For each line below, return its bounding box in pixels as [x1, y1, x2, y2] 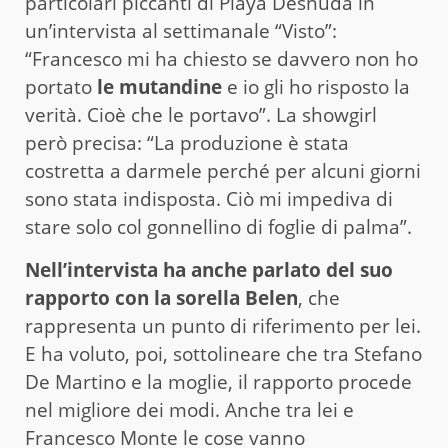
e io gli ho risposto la [222, 73, 410, 100]
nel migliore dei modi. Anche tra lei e [25, 396, 354, 423]
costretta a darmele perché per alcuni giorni [25, 157, 421, 184]
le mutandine [97, 73, 222, 100]
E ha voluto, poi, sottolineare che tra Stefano [25, 340, 422, 367]
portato [25, 73, 97, 100]
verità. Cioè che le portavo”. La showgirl [25, 101, 377, 128]
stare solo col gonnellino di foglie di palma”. [25, 213, 412, 240]
